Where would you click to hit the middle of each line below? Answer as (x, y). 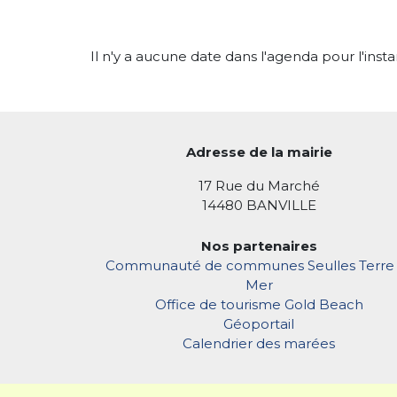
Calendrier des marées (259, 343)
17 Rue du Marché (259, 186)
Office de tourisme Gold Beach (259, 304)
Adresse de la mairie (259, 152)
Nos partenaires (259, 246)
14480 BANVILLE (259, 205)
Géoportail (259, 324)
